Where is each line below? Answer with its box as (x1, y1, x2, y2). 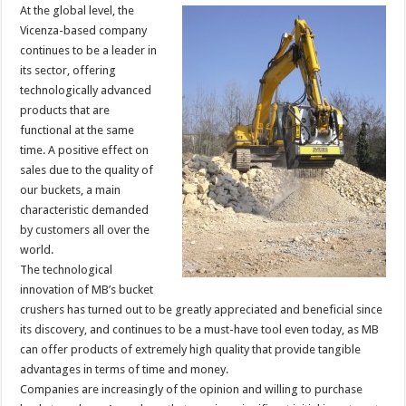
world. (20, 242, 54, 256)
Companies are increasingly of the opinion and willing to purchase (20, 382, 363, 396)
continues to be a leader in (20, 43, 158, 57)
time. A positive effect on (20, 142, 150, 157)
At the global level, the (20, 3, 135, 17)
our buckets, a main (20, 182, 121, 197)
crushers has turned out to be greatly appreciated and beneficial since (20, 302, 383, 316)
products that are (20, 102, 111, 117)
